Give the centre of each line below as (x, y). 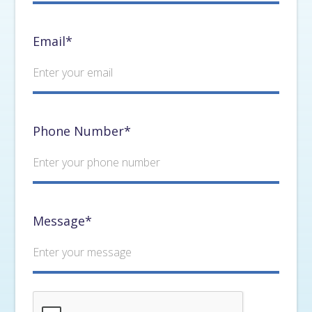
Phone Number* (82, 131)
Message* (63, 221)
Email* (53, 41)
